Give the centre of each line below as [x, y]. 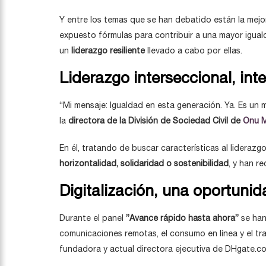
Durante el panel [93, 218]
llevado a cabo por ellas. [194, 50]
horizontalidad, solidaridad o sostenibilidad [144, 163]
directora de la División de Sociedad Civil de [156, 121]
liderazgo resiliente [108, 50]
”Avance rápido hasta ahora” [182, 218]
